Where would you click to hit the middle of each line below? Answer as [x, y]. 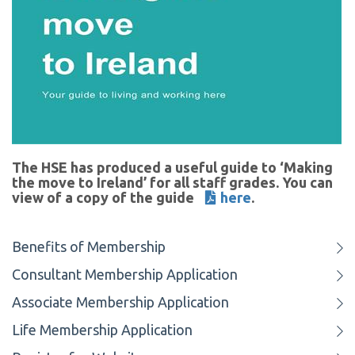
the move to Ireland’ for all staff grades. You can [172, 183]
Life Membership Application [102, 330]
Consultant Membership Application [125, 275]
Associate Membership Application [120, 302]
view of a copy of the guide [105, 198]
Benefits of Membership [89, 247]
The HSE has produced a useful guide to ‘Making [172, 168]
